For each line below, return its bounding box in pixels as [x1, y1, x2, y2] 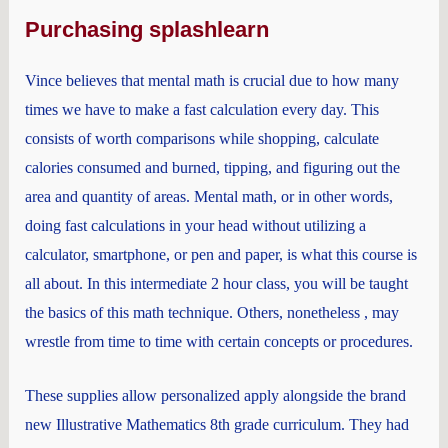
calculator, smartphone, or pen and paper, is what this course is [24, 245, 417, 263]
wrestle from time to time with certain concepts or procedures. [24, 332, 413, 350]
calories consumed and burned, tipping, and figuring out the [24, 158, 400, 176]
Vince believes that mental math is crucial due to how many [24, 71, 399, 89]
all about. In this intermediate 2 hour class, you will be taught [24, 274, 408, 292]
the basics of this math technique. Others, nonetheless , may [24, 303, 399, 321]
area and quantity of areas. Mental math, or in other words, [24, 187, 393, 205]
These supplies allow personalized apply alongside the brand [24, 387, 406, 405]
